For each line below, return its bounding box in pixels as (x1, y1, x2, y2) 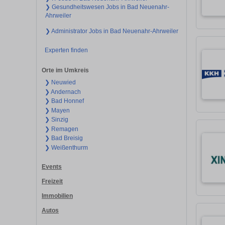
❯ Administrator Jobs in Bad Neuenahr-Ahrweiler (45, 27, 178, 35)
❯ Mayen (44, 106, 70, 114)
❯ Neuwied (44, 79, 76, 86)
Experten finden (44, 46, 88, 54)
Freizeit (42, 177, 63, 185)
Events (42, 163, 62, 171)
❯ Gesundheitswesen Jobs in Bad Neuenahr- (45, 3, 169, 11)
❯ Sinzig (44, 116, 68, 124)
